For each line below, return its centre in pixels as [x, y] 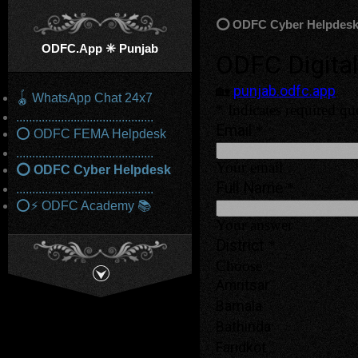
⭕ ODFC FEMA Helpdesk [91, 134]
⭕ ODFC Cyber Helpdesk [93, 170]
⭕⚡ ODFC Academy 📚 [84, 206]
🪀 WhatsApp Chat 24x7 [84, 98]
